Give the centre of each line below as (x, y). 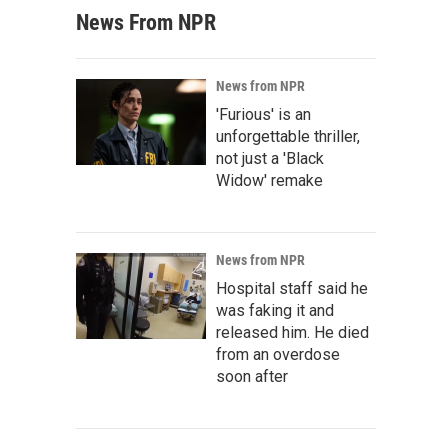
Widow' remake (269, 180)
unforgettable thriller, (288, 136)
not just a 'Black (270, 158)
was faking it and (275, 310)
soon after (252, 376)
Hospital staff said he (292, 288)
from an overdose (278, 354)
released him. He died (292, 332)
